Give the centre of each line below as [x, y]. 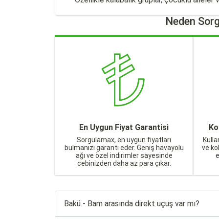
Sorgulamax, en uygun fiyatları [124, 140]
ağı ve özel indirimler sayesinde [124, 155]
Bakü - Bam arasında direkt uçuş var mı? [132, 204]
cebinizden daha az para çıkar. [124, 163]
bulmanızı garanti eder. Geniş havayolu [124, 148]
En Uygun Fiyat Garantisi [124, 127]
